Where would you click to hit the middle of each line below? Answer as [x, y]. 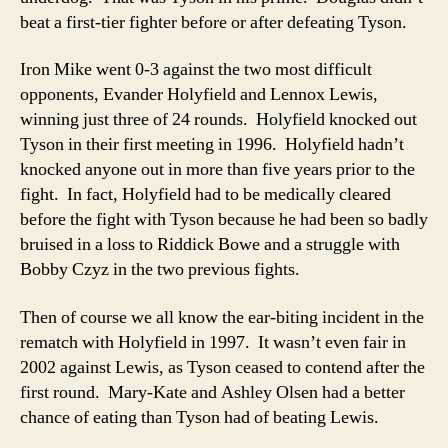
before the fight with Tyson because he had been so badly [224, 219]
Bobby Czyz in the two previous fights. [160, 269]
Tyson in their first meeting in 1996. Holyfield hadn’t [212, 144]
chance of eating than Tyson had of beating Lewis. [199, 417]
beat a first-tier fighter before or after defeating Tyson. [213, 22]
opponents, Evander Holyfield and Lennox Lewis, [199, 94]
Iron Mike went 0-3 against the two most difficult [196, 69]
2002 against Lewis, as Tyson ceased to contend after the [222, 367]
